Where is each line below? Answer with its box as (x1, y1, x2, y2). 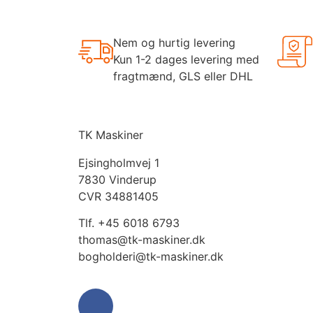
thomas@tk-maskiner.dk (78, 233, 205, 247)
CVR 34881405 (78, 189, 159, 203)
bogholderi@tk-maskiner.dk (78, 249, 224, 264)
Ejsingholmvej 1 (78, 155, 159, 170)
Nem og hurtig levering (113, 35, 235, 50)
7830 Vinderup (78, 172, 156, 187)
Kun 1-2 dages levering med (113, 52, 259, 66)
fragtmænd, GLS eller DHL (113, 68, 253, 83)
